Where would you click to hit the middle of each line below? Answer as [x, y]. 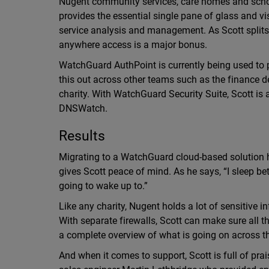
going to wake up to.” [103, 186]
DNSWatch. [83, 108]
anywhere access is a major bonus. [133, 45]
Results [82, 136]
